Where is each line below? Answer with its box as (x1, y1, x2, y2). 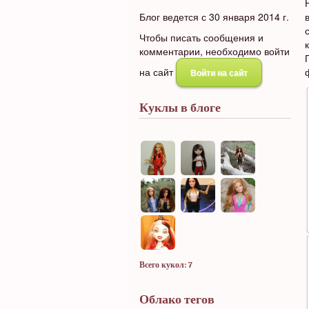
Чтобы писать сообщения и (139, 30, 263, 44)
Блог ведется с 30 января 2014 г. (139, 10, 289, 23)
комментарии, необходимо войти (139, 44, 290, 58)
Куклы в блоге (139, 101, 221, 114)
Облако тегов (139, 292, 215, 306)
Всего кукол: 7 (139, 260, 192, 270)
